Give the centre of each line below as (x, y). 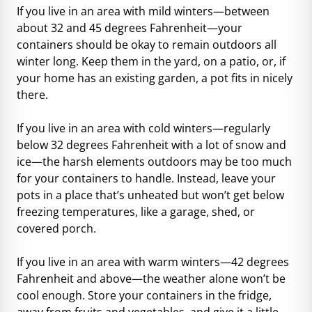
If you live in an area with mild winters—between (143, 11)
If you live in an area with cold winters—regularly (143, 128)
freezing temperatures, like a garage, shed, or (136, 211)
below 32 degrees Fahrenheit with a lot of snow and (151, 145)
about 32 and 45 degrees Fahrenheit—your (130, 28)
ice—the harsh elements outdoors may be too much (154, 161)
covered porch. (56, 228)
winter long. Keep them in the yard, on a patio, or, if (151, 61)
